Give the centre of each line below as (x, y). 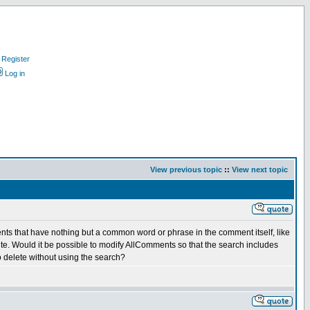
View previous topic (186, 170)
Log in (15, 73)
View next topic (260, 170)
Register (16, 59)
